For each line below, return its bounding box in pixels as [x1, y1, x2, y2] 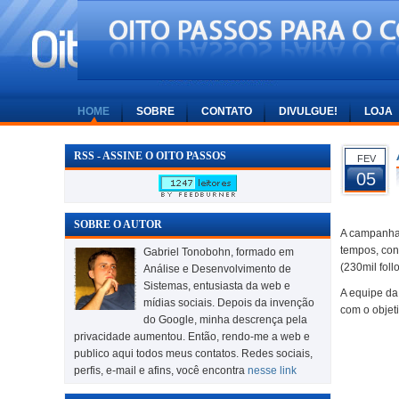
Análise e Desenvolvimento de [143, 263, 291, 274]
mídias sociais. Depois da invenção [143, 297, 314, 308]
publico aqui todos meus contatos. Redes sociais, [74, 347, 313, 359]
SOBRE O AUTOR [74, 219, 162, 231]
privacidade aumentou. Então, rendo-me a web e [74, 330, 310, 342]
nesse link [248, 364, 297, 376]
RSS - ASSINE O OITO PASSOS [74, 151, 226, 162]
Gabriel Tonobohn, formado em [143, 246, 294, 257]
